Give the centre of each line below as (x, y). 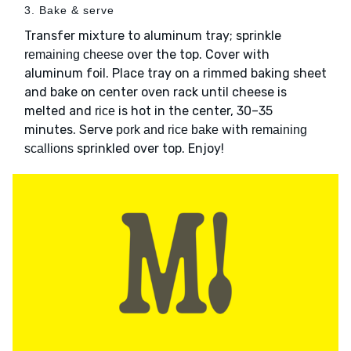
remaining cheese (74, 54)
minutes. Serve (70, 129)
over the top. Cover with (197, 54)
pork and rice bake (167, 129)
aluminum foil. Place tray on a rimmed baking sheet (175, 73)
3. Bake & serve (69, 10)
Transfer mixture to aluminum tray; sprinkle (153, 35)
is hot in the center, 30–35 (194, 110)
